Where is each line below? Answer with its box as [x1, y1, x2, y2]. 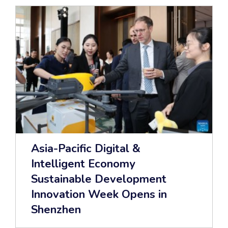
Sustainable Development [31, 172, 166, 187]
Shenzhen [31, 202, 81, 218]
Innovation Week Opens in [31, 187, 167, 203]
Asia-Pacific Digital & [31, 141, 140, 157]
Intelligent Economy [31, 156, 135, 172]
